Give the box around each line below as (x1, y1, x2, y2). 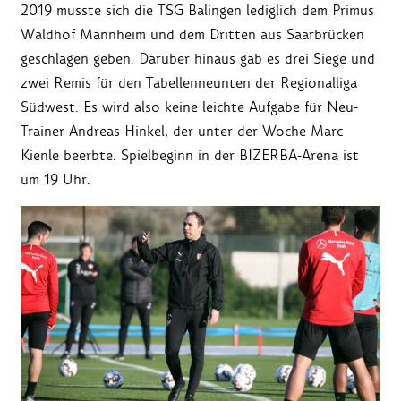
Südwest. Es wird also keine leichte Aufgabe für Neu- (21, 98, 358, 117)
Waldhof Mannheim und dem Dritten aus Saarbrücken (21, 25, 364, 45)
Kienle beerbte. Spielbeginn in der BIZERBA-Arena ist (21, 146, 359, 166)
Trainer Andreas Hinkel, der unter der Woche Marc (21, 122, 343, 141)
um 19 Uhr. (21, 170, 90, 190)
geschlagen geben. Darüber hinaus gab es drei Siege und (21, 49, 375, 69)
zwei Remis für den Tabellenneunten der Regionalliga (21, 73, 357, 93)
